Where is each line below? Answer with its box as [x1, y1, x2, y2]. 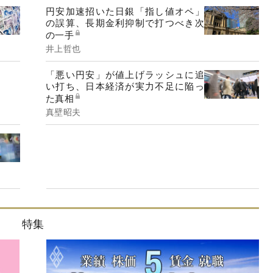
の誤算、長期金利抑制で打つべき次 [46, 15, 204, 29]
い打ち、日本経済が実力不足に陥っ [46, 79, 204, 93]
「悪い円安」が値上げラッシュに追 [46, 68, 204, 81]
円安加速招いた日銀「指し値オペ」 [46, 4, 204, 17]
